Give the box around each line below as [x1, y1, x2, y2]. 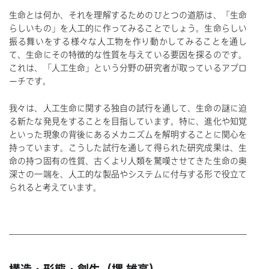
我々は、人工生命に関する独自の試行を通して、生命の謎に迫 [9, 103, 247, 112]
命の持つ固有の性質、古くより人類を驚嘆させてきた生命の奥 [9, 156, 247, 165]
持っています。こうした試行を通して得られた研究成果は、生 [9, 143, 247, 152]
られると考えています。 [9, 183, 101, 192]
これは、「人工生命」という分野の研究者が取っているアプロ [9, 64, 247, 73]
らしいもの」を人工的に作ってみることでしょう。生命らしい [9, 24, 247, 33]
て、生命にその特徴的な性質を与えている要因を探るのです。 [9, 50, 247, 59]
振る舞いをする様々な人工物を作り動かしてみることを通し [9, 37, 247, 46]
